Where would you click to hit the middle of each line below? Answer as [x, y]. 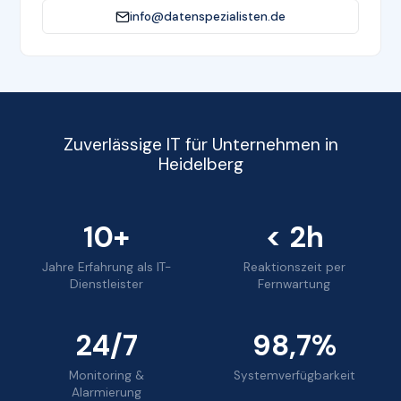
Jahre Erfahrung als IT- [107, 268]
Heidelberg [200, 165]
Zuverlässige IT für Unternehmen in [200, 145]
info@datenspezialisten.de [208, 17]
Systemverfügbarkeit [294, 376]
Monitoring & [107, 376]
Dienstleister [107, 285]
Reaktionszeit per [294, 268]
